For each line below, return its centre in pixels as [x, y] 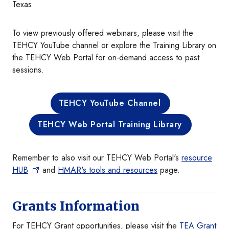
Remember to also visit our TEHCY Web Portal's [97, 158]
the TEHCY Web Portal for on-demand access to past [106, 58]
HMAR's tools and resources [108, 170]
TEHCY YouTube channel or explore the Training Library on [114, 45]
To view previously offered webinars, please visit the [103, 33]
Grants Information [76, 207]
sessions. [28, 70]
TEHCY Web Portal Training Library [110, 125]
